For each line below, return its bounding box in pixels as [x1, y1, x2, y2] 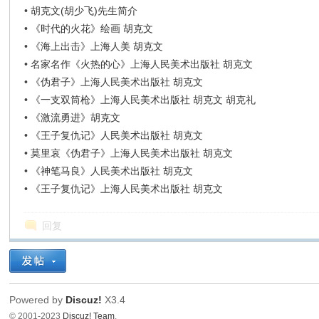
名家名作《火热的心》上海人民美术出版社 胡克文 [31, 58, 253, 70]
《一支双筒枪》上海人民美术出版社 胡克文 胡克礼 [31, 94, 256, 105]
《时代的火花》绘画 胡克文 [31, 23, 154, 34]
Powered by [9, 294, 66, 305]
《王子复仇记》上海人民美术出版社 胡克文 [31, 183, 224, 194]
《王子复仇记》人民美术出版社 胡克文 [31, 130, 204, 141]
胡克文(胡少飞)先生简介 [31, 5, 138, 16]
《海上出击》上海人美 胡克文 [31, 41, 164, 52]
